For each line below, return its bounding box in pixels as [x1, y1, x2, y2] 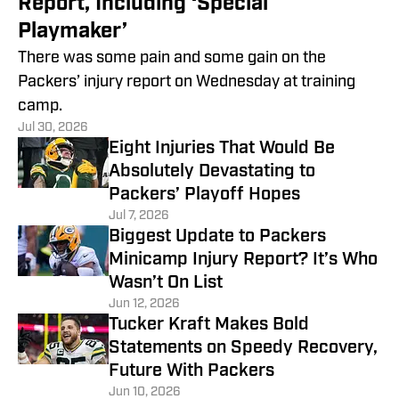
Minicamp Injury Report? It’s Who [109, 250, 378, 269]
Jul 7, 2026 [109, 208, 169, 223]
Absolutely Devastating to [109, 162, 315, 181]
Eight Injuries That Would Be [109, 139, 335, 158]
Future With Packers [109, 362, 274, 380]
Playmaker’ [18, 20, 127, 43]
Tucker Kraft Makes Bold [109, 315, 309, 334]
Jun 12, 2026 [109, 297, 180, 311]
